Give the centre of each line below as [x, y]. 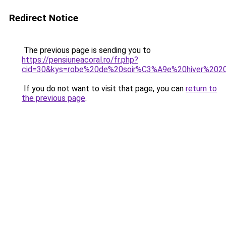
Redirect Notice [44, 18]
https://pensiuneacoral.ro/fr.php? [80, 60]
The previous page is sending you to [86, 50]
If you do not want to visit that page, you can [104, 89]
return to [201, 89]
